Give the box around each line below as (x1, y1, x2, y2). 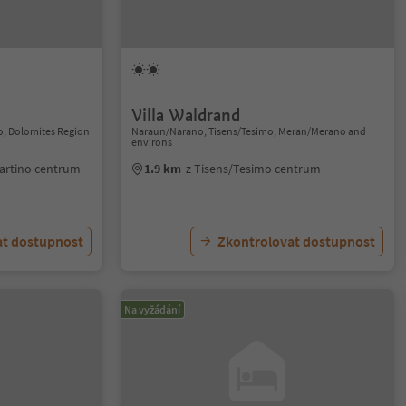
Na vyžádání (124, 303, 181, 316)
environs (131, 135, 173, 149)
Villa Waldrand (131, 104, 241, 125)
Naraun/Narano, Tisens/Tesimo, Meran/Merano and (131, 124, 367, 138)
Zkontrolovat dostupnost (217, 232, 375, 250)
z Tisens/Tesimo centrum (186, 160, 322, 177)
